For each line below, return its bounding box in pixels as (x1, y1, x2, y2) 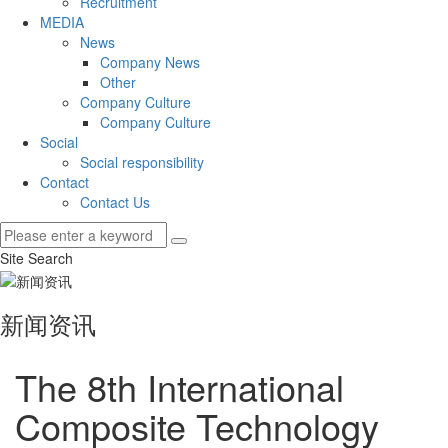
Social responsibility (80, 152, 204, 173)
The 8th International (15, 360, 344, 412)
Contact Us (80, 192, 150, 213)
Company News (100, 52, 200, 73)
